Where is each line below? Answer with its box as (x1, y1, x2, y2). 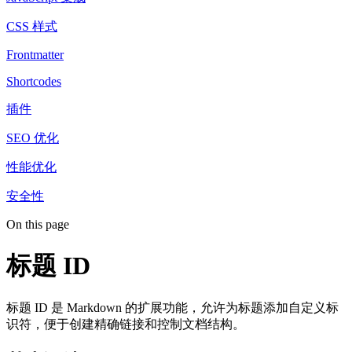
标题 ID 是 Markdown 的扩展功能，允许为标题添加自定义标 (6, 300, 339, 314)
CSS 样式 (6, 20, 57, 34)
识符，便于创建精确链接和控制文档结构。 (6, 317, 245, 331)
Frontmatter (6, 48, 64, 62)
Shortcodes (6, 75, 61, 89)
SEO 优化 (6, 131, 59, 145)
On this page (6, 218, 69, 232)
